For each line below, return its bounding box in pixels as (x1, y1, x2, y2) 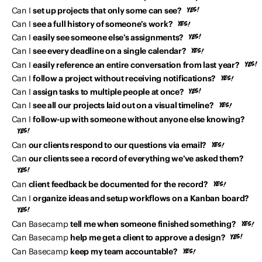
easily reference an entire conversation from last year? (33, 59, 239, 70)
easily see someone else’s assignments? (33, 32, 184, 43)
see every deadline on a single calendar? (33, 46, 186, 57)
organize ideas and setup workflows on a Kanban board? (33, 192, 249, 204)
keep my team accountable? (70, 246, 177, 257)
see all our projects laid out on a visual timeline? (33, 100, 213, 111)
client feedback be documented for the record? (28, 179, 208, 190)
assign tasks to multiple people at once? (33, 87, 184, 98)
